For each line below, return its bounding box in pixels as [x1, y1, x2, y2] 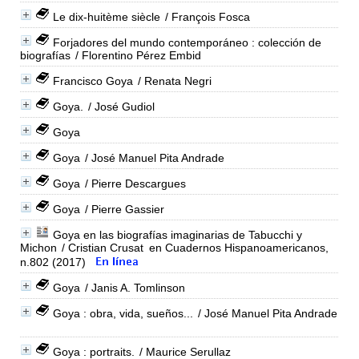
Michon [19, 240, 57, 254]
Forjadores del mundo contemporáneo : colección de [52, 35, 321, 49]
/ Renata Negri [134, 74, 212, 87]
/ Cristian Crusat [58, 240, 143, 254]
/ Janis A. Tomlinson [81, 280, 185, 294]
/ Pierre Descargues [81, 176, 186, 190]
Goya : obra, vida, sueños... [52, 306, 193, 320]
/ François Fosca [161, 10, 250, 23]
